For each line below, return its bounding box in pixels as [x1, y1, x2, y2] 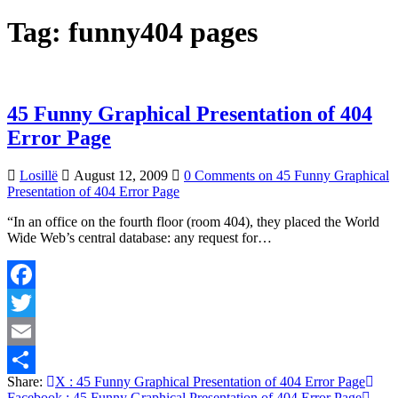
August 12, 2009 [70, 167, 168, 183]
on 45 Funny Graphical [255, 167, 389, 183]
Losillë [20, 167, 58, 183]
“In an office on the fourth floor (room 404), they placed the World [7, 213, 379, 229]
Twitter [7, 322, 47, 338]
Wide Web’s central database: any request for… [7, 229, 272, 245]
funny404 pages [68, 16, 258, 49]
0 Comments [184, 167, 255, 183]
